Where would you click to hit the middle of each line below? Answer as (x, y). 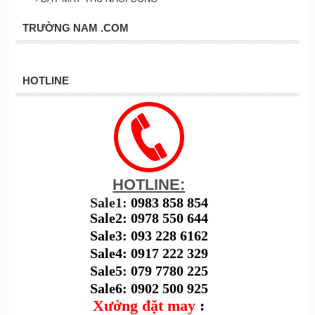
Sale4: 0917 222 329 (149, 253)
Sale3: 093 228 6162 (149, 236)
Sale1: (110, 203)
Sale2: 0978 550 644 (149, 218)
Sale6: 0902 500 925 (149, 289)
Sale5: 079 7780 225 (149, 271)
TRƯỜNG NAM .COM (75, 28)
